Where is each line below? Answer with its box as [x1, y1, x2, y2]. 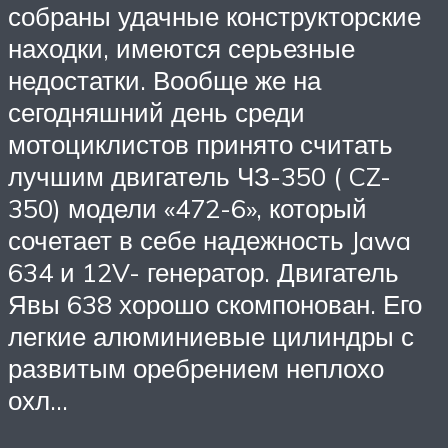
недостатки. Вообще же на [8, 64, 321, 97]
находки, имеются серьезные [8, 32, 355, 65]
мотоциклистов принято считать [8, 128, 393, 161]
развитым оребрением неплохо [8, 352, 384, 385]
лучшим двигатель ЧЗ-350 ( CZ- [8, 160, 391, 193]
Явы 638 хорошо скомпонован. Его [8, 288, 422, 321]
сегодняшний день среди [8, 96, 305, 129]
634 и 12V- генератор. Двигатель [8, 256, 399, 289]
